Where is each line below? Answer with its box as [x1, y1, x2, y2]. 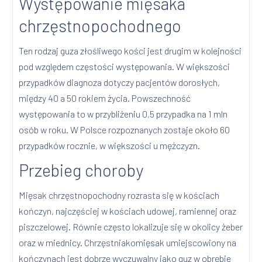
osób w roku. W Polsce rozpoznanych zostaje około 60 [19, 124, 230, 136]
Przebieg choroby [19, 160, 144, 181]
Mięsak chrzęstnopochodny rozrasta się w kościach [19, 189, 220, 201]
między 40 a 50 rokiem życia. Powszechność [19, 92, 191, 104]
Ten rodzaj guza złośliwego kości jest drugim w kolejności [19, 45, 242, 57]
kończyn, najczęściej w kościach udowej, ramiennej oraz [19, 205, 237, 217]
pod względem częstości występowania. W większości [19, 61, 230, 73]
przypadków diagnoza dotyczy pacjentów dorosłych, [19, 77, 220, 88]
